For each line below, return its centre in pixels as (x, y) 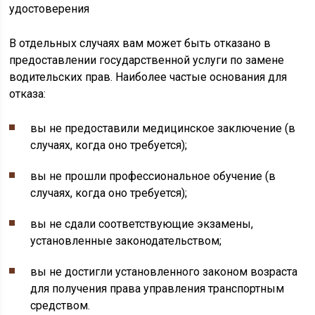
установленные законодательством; (126, 241)
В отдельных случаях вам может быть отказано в (140, 43)
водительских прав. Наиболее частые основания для (148, 77)
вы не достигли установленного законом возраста (164, 272)
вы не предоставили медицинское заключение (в (163, 128)
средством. (60, 306)
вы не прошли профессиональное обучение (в (153, 176)
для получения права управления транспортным (157, 289)
